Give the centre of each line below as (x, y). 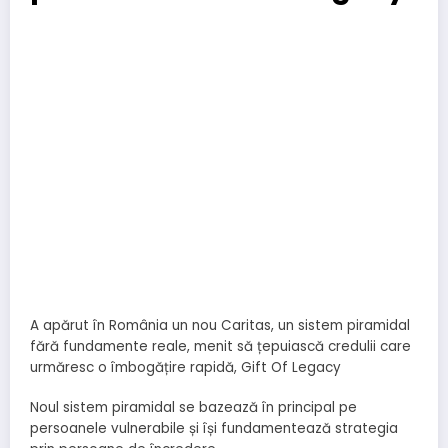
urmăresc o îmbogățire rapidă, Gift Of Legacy (185, 368)
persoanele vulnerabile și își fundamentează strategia (214, 429)
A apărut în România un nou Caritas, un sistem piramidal (220, 326)
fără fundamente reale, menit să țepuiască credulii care (220, 347)
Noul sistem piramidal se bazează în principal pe (193, 408)
